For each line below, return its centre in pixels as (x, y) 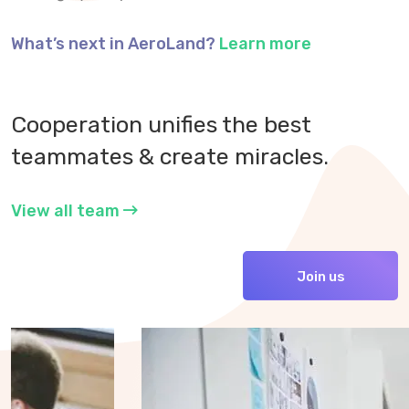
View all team (67, 211)
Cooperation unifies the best (161, 125)
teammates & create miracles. (170, 157)
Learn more (265, 44)
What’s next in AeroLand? (115, 44)
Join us (320, 277)
